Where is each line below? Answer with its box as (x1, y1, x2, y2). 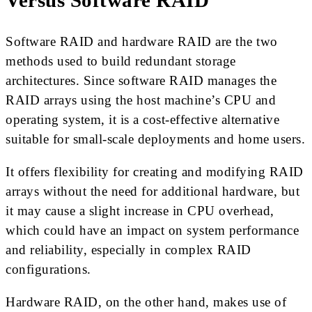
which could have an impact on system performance (6, 223, 299, 238)
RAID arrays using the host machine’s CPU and (6, 93, 276, 108)
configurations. (6, 262, 91, 277)
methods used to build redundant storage (6, 54, 236, 69)
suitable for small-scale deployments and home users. (6, 132, 305, 147)
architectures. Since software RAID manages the (6, 73, 276, 88)
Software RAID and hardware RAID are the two (6, 34, 278, 49)
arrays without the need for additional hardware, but (6, 184, 299, 199)
